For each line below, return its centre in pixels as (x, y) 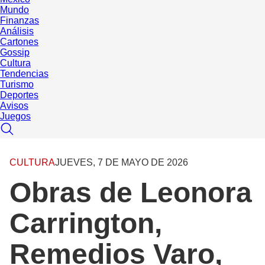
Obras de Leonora (131, 193)
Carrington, (86, 224)
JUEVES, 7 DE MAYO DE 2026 (122, 163)
